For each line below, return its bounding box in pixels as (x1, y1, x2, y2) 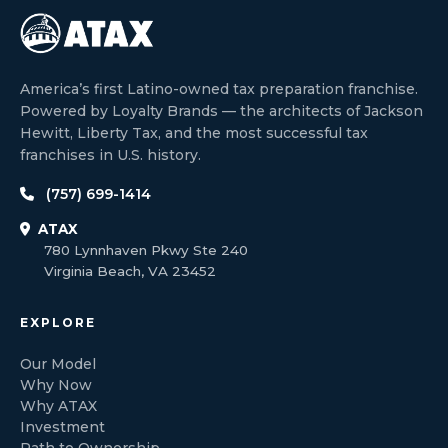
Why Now (20, 375, 92, 394)
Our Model (20, 354, 96, 373)
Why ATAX (20, 396, 97, 415)
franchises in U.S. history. (20, 145, 201, 164)
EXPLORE (20, 314, 96, 330)
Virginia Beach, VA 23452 (44, 262, 216, 279)
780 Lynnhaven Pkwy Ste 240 (44, 241, 248, 258)
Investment (20, 417, 105, 436)
